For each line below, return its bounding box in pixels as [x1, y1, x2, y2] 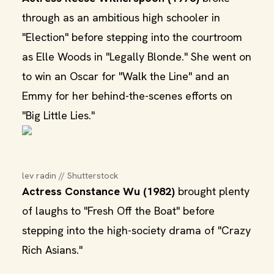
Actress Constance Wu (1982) [22, 184, 175, 198]
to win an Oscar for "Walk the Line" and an [22, 69, 229, 83]
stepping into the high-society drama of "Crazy [22, 223, 251, 237]
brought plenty [175, 184, 250, 198]
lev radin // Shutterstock [22, 170, 118, 181]
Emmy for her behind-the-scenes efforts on [22, 89, 232, 103]
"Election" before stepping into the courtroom [22, 30, 242, 44]
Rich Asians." [22, 243, 83, 257]
